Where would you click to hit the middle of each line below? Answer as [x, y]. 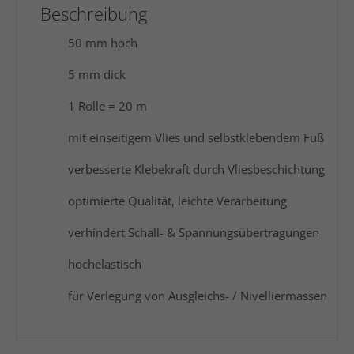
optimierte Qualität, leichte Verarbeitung [177, 201]
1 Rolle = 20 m [107, 106]
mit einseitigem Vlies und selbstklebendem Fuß [196, 137]
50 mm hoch [103, 43]
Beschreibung [94, 13]
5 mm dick [97, 74]
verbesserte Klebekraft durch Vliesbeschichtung [196, 169]
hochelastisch [105, 264]
